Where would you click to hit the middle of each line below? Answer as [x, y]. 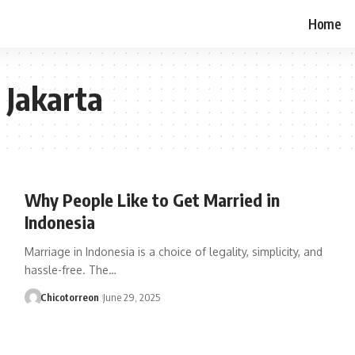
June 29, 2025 [131, 297]
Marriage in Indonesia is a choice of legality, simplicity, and [173, 252]
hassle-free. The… [70, 270]
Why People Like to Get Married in [152, 200]
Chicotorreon [70, 297]
